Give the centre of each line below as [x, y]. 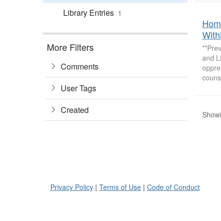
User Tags [78, 88]
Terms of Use [120, 187]
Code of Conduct [173, 187]
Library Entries [89, 13]
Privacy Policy [72, 187]
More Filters [70, 47]
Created [75, 110]
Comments [80, 66]
